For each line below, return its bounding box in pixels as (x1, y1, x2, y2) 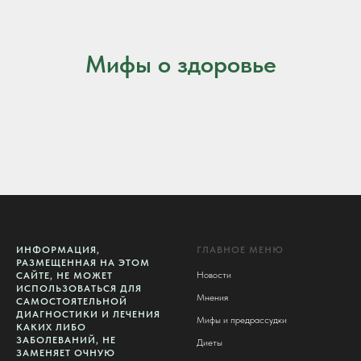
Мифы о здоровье (85, 49, 276, 78)
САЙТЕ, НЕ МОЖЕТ (16, 270, 113, 281)
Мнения (197, 292, 228, 303)
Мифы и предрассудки (197, 314, 287, 326)
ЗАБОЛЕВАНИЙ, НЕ (16, 334, 116, 346)
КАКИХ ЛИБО (16, 322, 86, 333)
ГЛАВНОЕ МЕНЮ (197, 244, 284, 255)
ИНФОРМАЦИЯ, (16, 244, 100, 255)
